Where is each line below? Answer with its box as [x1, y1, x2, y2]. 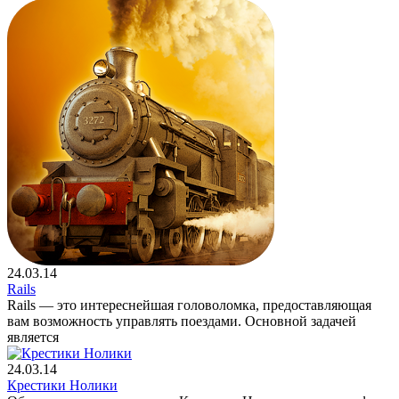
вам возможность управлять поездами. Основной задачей [7, 313, 356, 329]
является [7, 329, 59, 345]
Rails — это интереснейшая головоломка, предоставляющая [7, 297, 371, 313]
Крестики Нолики [7, 377, 118, 393]
